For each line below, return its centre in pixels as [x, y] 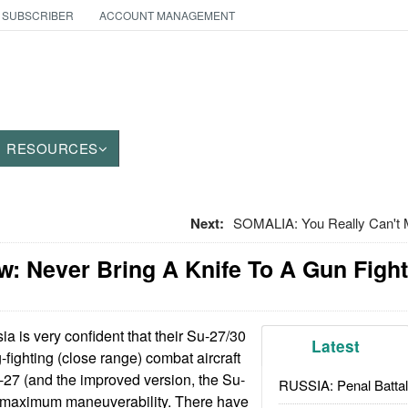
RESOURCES [52, 148]
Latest [336, 346]
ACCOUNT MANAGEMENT [167, 15]
